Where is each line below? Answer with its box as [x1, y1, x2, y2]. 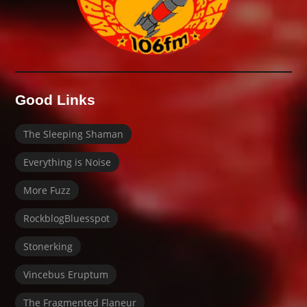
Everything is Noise [23, 155, 112, 169]
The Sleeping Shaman [23, 127, 124, 140]
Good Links [15, 91, 96, 108]
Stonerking [23, 239, 73, 253]
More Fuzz [23, 183, 71, 197]
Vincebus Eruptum [23, 267, 109, 281]
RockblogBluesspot [23, 211, 110, 225]
